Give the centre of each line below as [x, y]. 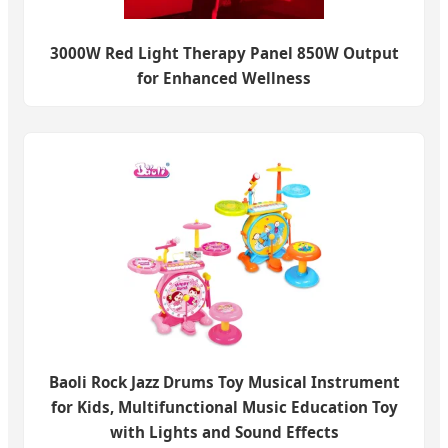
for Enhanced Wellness [224, 77]
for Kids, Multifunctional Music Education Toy [224, 406]
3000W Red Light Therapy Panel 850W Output [224, 52]
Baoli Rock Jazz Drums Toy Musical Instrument [224, 381]
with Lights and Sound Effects [224, 431]
